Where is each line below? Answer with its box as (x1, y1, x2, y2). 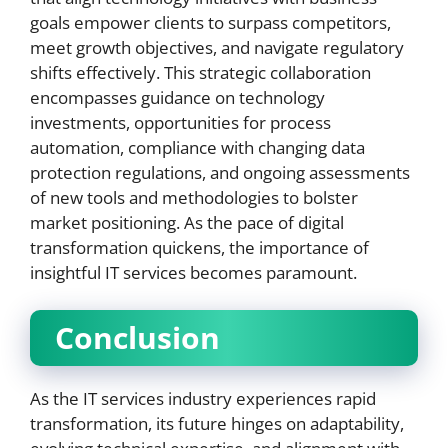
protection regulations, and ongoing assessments (30, 160, 410, 184)
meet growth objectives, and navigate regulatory (30, 35, 404, 59)
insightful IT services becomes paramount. (30, 260, 357, 284)
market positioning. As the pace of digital (30, 210, 344, 234)
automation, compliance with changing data (30, 135, 365, 159)
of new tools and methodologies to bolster (30, 185, 358, 209)
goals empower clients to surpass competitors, (30, 10, 391, 34)
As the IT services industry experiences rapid (30, 387, 376, 410)
